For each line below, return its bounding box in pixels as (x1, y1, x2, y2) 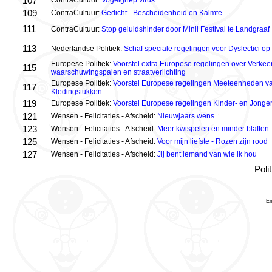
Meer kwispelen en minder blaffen (157, 124, 269, 133)
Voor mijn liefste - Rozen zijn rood (157, 137, 268, 146)
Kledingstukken (51, 87, 102, 96)
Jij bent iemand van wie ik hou (157, 150, 257, 158)
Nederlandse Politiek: (51, 44, 124, 53)
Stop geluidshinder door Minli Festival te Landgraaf (101, 25, 270, 33)
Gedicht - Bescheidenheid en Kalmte (101, 8, 222, 17)
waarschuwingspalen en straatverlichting (51, 68, 186, 76)
